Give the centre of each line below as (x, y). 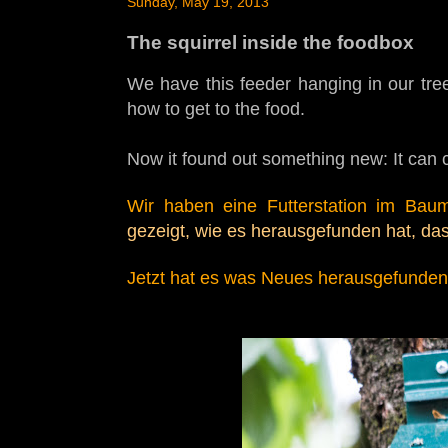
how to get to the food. (216, 109)
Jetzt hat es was (194, 278)
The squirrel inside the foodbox (270, 42)
